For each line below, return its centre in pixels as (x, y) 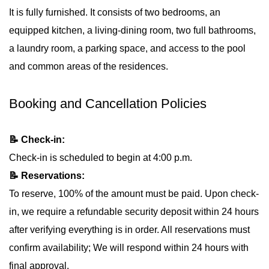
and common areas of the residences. (89, 67)
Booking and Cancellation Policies (108, 104)
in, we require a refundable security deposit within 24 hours (134, 212)
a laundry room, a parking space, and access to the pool (127, 49)
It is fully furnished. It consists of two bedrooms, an (115, 13)
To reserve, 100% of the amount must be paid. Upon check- (134, 194)
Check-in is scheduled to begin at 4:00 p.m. (101, 158)
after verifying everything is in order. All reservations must (129, 230)
